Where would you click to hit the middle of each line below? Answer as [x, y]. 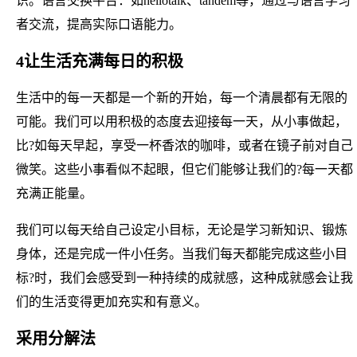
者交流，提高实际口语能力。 [99, 24]
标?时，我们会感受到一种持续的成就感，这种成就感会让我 [184, 277]
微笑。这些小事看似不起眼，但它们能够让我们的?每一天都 [184, 169]
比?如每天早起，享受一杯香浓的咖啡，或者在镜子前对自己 [184, 145]
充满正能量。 [54, 193]
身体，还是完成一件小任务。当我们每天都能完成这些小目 [182, 253]
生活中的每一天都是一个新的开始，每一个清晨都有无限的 [182, 97]
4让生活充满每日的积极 [100, 61]
